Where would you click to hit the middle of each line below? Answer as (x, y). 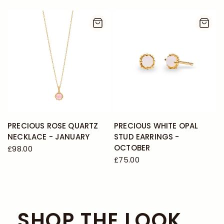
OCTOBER (132, 148)
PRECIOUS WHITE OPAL (156, 126)
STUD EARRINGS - (147, 137)
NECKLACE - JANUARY (49, 137)
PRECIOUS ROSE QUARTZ (53, 126)
